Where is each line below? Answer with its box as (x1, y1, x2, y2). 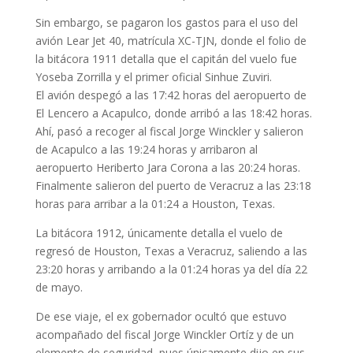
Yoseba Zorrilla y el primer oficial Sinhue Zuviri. (35, 69, 272, 85)
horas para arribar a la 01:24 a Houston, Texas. (35, 196, 275, 212)
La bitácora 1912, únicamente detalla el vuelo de (35, 225, 283, 241)
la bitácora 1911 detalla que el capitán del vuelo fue (35, 51, 297, 67)
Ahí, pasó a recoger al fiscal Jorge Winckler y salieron (35, 124, 303, 139)
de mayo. (35, 280, 83, 295)
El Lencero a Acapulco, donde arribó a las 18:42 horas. (35, 106, 312, 121)
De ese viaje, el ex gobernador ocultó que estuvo (35, 309, 287, 325)
